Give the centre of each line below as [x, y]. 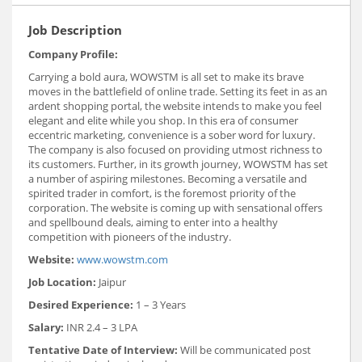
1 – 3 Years [161, 305]
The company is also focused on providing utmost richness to [175, 150]
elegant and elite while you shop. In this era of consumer [163, 121]
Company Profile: [73, 55]
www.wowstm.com [122, 260]
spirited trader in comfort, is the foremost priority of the [162, 194]
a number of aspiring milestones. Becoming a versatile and [168, 179]
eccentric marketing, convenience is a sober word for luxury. [172, 135]
